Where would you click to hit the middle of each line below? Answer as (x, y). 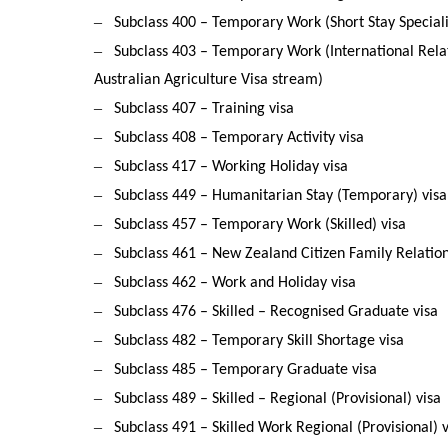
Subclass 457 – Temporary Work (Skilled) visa (260, 225)
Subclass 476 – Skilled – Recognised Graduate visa (276, 312)
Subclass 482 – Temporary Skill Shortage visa (259, 341)
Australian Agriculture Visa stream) (209, 80)
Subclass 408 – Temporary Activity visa (239, 138)
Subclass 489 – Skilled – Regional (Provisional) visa (278, 399)
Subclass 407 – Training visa (204, 109)
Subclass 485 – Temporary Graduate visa (246, 370)
